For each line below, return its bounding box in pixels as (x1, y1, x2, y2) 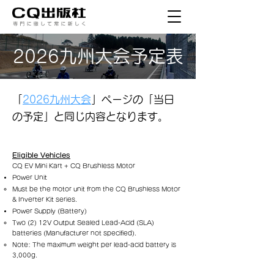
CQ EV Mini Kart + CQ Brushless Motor (12, 163, 135, 169)
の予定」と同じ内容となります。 (12, 111, 168, 122)
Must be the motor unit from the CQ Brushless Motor (12, 186, 180, 192)
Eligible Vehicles (12, 152, 70, 158)
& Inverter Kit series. (12, 196, 77, 202)
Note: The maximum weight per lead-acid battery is (12, 242, 176, 248)
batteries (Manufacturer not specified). (12, 230, 136, 236)
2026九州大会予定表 (12, 47, 183, 65)
